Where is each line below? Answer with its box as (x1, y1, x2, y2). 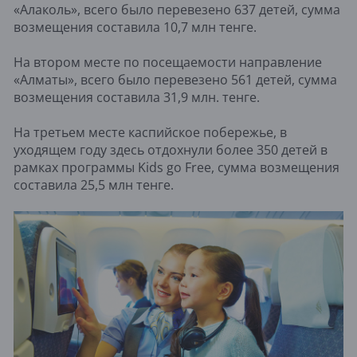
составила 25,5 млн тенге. (14, 176, 174, 194)
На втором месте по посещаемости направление (14, 53, 322, 72)
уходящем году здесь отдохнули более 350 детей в (14, 141, 328, 159)
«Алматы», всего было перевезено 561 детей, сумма (14, 71, 337, 89)
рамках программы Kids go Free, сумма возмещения (14, 159, 339, 177)
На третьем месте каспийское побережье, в (14, 124, 287, 142)
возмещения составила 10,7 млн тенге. (14, 18, 257, 37)
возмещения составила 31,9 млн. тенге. (14, 88, 260, 107)
